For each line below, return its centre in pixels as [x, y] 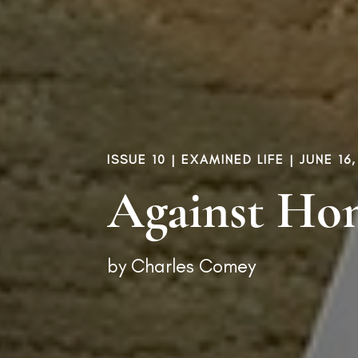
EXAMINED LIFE [233, 159]
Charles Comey [194, 265]
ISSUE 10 [137, 159]
